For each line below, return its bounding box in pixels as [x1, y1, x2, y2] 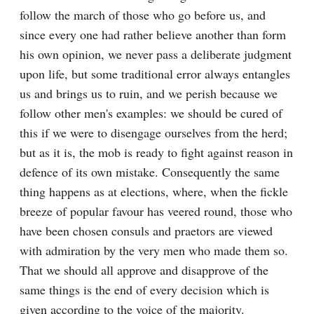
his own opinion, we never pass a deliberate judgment [20, 46, 292, 62]
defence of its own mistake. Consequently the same [20, 163, 280, 180]
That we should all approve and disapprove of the [20, 261, 268, 278]
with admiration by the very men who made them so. [20, 242, 288, 259]
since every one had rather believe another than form [20, 26, 286, 43]
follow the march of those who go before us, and [20, 6, 266, 23]
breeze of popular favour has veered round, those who [20, 203, 292, 219]
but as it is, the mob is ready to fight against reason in [20, 144, 293, 161]
